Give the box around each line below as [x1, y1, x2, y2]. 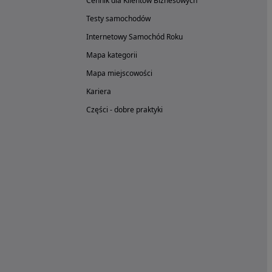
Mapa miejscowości [86, 67, 152, 78]
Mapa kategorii [86, 49, 137, 60]
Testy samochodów [86, 13, 151, 24]
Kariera [86, 86, 111, 97]
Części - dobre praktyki [86, 104, 163, 115]
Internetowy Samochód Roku [86, 31, 183, 42]
